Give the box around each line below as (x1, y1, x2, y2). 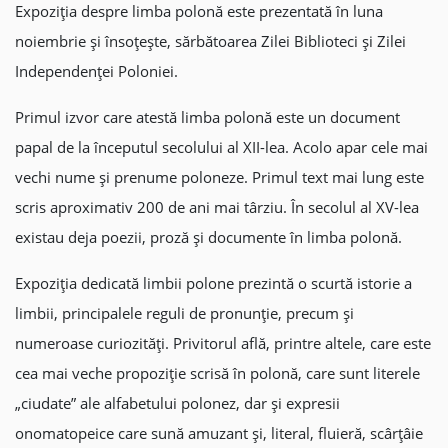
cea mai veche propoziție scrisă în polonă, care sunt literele (15, 363, 420, 383)
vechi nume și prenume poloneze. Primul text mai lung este (15, 167, 424, 187)
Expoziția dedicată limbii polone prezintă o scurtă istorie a (15, 273, 412, 293)
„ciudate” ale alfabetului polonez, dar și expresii (15, 393, 340, 413)
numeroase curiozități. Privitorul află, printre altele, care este (15, 333, 431, 353)
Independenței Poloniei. (15, 61, 178, 81)
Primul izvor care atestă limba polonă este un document (15, 107, 400, 127)
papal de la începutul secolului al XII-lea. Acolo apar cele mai (15, 137, 428, 157)
